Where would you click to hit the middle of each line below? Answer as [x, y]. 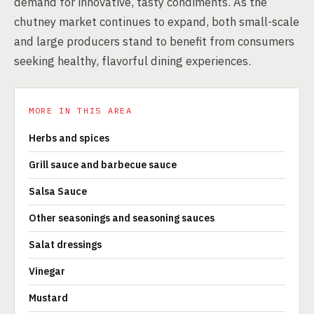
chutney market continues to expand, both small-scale [157, 22]
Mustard [48, 298]
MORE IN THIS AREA [81, 110]
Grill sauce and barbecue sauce [103, 165]
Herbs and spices [69, 138]
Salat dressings [65, 245]
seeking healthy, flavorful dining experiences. [132, 61]
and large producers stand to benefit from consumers [154, 41]
